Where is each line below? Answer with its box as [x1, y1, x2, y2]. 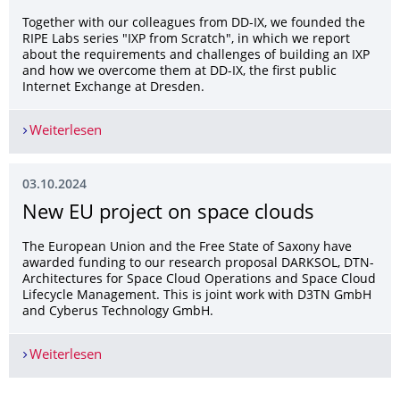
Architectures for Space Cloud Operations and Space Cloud [22, 274, 376, 287]
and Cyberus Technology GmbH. [22, 306, 213, 319]
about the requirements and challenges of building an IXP [22, 50, 370, 62]
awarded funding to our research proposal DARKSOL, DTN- [22, 258, 374, 271]
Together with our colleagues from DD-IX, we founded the [22, 18, 365, 30]
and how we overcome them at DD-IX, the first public [22, 66, 337, 79]
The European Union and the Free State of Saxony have [22, 242, 352, 254]
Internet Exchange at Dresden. [22, 82, 204, 95]
